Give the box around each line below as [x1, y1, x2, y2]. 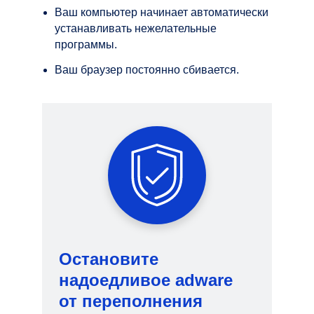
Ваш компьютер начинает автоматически [55, 6, 268, 18]
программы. [55, 38, 117, 50]
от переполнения [59, 291, 203, 310]
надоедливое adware [59, 270, 233, 289]
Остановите [59, 249, 158, 268]
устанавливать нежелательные [55, 22, 217, 34]
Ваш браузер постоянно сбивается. [55, 63, 239, 76]
